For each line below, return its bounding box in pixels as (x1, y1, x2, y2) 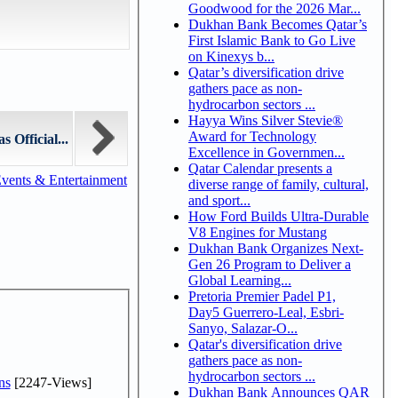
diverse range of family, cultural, (188, 176, 369, 192)
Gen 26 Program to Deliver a (188, 256, 351, 272)
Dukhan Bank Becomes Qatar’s (188, 16, 367, 32)
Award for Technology (188, 128, 316, 144)
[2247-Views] (10, 374, 92, 390)
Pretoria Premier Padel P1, (188, 288, 336, 304)
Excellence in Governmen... (188, 144, 345, 160)
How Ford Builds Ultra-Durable (188, 208, 369, 224)
